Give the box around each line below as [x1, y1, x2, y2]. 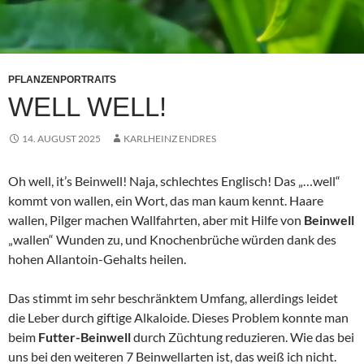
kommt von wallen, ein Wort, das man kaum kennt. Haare [8, 193, 323, 209]
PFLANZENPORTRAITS [8, 74, 116, 86]
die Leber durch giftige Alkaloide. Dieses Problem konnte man [8, 310, 349, 326]
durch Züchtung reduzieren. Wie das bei [131, 329, 354, 345]
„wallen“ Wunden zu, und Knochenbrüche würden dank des [8, 232, 336, 248]
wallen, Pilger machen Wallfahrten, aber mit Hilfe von [8, 212, 304, 228]
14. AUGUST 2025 [22, 132, 101, 145]
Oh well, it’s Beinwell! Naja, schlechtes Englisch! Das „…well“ [8, 173, 340, 189]
